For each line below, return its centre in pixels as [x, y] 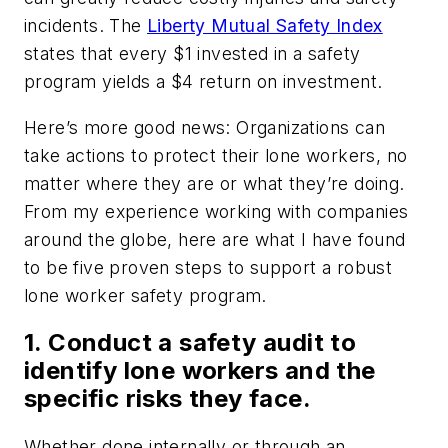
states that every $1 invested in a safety [192, 53]
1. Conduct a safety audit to [190, 343]
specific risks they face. [167, 399]
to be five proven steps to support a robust [208, 267]
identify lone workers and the [200, 371]
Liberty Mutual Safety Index [265, 25]
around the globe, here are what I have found [215, 239]
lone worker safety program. [145, 295]
